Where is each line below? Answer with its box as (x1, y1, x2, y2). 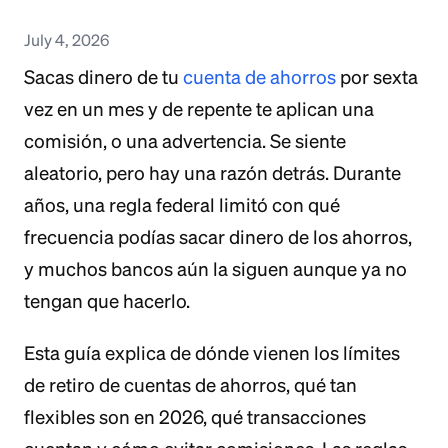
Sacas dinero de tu (24, 66, 183, 88)
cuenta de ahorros (183, 66, 336, 88)
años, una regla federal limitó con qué (24, 194, 340, 216)
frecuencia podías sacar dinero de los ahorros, (24, 226, 412, 248)
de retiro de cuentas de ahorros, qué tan (24, 374, 357, 396)
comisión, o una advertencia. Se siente (24, 130, 346, 152)
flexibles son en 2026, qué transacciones (24, 406, 366, 428)
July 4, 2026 (24, 30, 109, 49)
